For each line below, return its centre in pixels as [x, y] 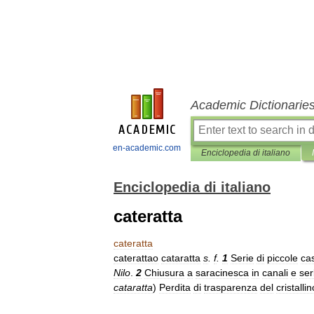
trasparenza [231, 287]
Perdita [175, 287]
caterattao [136, 258]
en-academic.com [147, 148]
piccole [282, 258]
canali [275, 273]
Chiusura [164, 273]
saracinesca [222, 273]
